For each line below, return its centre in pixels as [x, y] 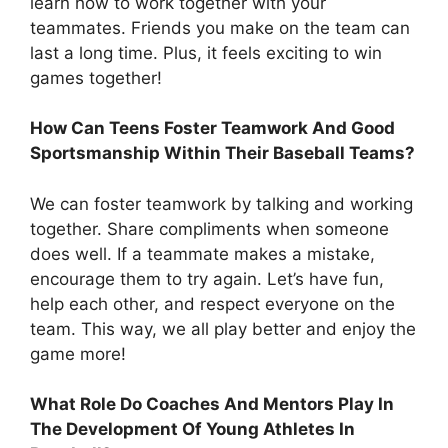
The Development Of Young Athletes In [192, 429]
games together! [96, 77]
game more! [78, 353]
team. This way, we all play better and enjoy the [223, 328]
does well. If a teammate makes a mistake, [202, 253]
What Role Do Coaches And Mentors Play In [212, 404]
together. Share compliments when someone [209, 228]
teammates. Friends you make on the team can [220, 27]
